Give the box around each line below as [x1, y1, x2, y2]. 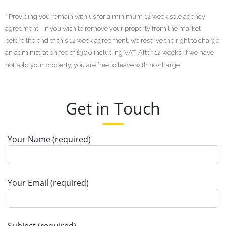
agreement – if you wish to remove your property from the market [5, 25, 201, 33]
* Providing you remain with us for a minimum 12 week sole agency [5, 13, 205, 21]
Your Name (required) [8, 134, 91, 145]
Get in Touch [66, 97, 160, 120]
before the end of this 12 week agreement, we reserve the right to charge [5, 37, 219, 45]
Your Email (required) [8, 177, 89, 189]
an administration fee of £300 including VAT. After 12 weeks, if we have [5, 49, 214, 57]
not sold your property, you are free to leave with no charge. [5, 61, 181, 69]
